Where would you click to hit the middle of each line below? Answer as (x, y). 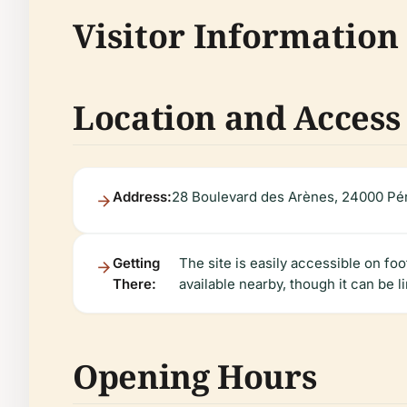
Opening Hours (195, 377)
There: (134, 284)
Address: (142, 197)
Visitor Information (236, 36)
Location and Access (237, 118)
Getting (136, 263)
